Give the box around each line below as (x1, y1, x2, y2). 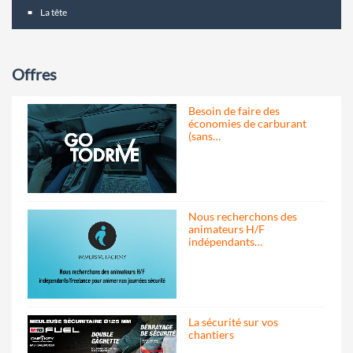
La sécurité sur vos (188, 314, 278, 329)
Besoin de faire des (188, 104, 280, 118)
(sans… (188, 129, 221, 143)
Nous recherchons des (188, 209, 297, 223)
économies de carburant (188, 117, 307, 131)
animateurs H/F (188, 221, 265, 236)
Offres (12, 65, 57, 84)
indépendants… (188, 234, 262, 248)
